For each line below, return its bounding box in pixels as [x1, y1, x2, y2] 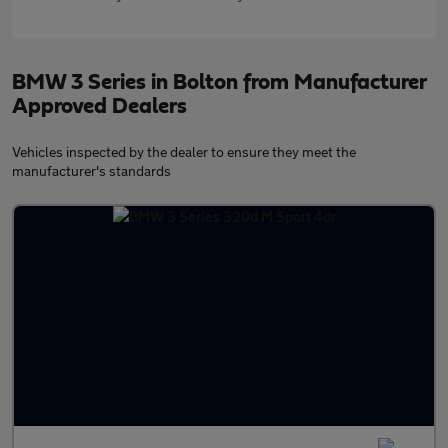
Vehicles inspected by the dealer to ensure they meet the [12, 143, 356, 161]
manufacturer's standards [12, 162, 171, 180]
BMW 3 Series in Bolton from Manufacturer [12, 71, 426, 94]
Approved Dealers [12, 95, 187, 118]
